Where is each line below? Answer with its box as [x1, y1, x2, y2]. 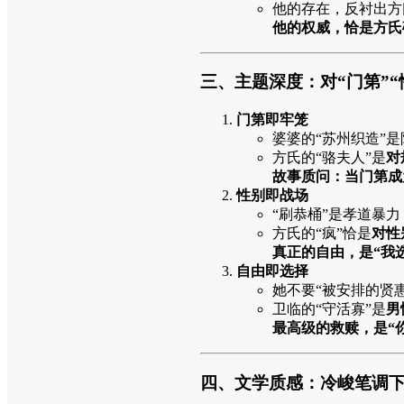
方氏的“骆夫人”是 [272, 149, 386, 165]
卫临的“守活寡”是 [272, 300, 386, 317]
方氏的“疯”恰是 [272, 225, 372, 241]
